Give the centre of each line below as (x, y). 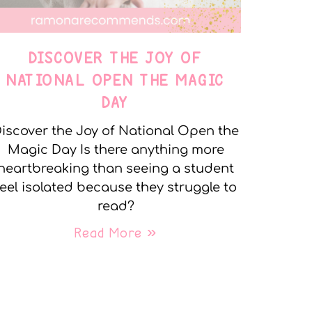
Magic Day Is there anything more (116, 149)
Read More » (116, 232)
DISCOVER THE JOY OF (116, 57)
